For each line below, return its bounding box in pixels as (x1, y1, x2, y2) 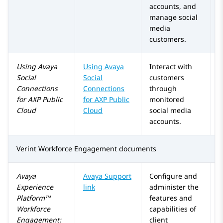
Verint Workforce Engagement (16, 144, 117, 154)
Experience (16, 182, 53, 192)
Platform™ (16, 193, 50, 203)
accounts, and (149, 1, 196, 11)
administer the (149, 182, 199, 192)
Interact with (149, 62, 192, 72)
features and (149, 193, 192, 203)
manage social (149, 12, 198, 22)
